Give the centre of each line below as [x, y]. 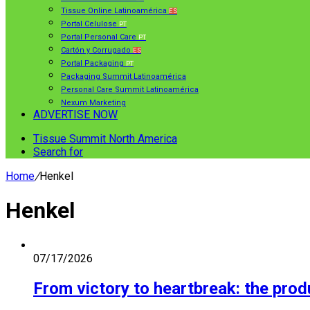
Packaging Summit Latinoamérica [124, 76]
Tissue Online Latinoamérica [115, 11]
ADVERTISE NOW [75, 115]
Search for [58, 152]
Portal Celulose [90, 24]
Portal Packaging [93, 63]
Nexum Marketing [93, 103]
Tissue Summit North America [105, 139]
